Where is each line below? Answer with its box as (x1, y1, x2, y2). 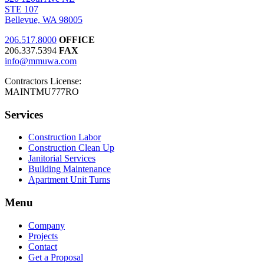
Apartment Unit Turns (28, 174, 110, 185)
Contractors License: (5, 75, 81, 86)
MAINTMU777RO (5, 86, 79, 97)
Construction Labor (28, 132, 101, 143)
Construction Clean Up (28, 143, 114, 153)
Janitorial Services (28, 153, 95, 164)
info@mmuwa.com (5, 55, 77, 66)
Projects (28, 230, 58, 241)
